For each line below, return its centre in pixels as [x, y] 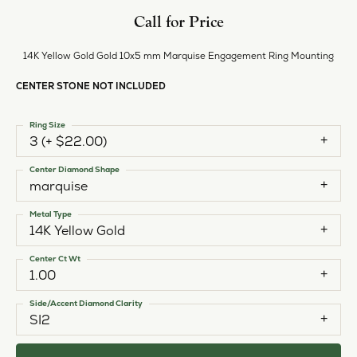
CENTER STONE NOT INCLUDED [91, 85]
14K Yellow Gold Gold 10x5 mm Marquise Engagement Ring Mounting [178, 55]
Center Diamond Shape [75, 169]
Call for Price [178, 22]
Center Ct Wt [55, 258]
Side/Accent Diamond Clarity [86, 303]
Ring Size [47, 124]
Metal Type [51, 214]
